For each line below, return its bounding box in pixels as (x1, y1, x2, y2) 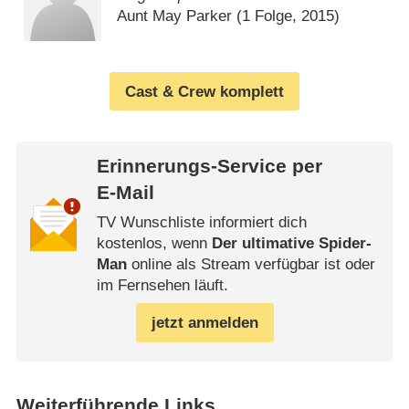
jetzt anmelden (151, 313, 258, 331)
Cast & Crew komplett (125, 82, 284, 100)
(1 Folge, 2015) (232, 6, 341, 25)
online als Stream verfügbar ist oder (126, 255, 375, 273)
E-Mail (96, 182, 154, 204)
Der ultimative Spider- (211, 234, 372, 252)
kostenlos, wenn (96, 234, 212, 252)
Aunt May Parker (117, 6, 233, 25)
